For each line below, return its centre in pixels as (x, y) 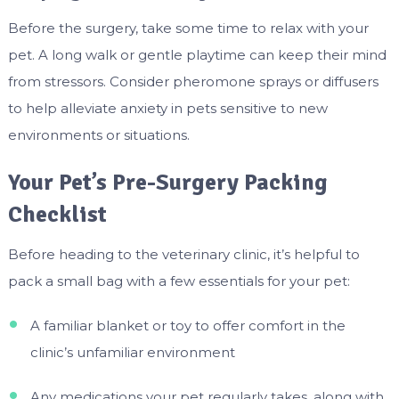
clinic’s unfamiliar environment (132, 352)
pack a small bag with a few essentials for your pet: (179, 281)
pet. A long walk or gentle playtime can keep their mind (197, 54)
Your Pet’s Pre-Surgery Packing (167, 182)
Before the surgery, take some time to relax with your (188, 28)
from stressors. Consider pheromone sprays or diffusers (193, 81)
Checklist (57, 214)
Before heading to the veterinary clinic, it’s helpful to (183, 254)
